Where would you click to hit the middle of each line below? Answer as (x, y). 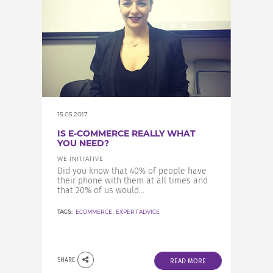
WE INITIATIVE (80, 159)
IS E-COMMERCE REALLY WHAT (126, 133)
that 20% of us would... (101, 190)
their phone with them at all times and (133, 181)
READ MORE (188, 261)
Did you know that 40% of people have (132, 171)
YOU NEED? (83, 143)
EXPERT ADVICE (138, 212)
